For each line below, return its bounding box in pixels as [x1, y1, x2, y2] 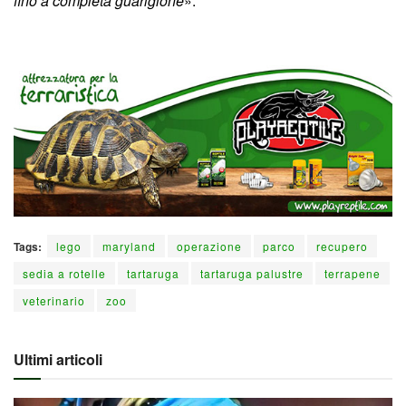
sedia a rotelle [23, 265, 106, 281]
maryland [102, 237, 156, 254]
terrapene [324, 265, 381, 281]
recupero [316, 237, 368, 254]
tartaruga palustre [200, 265, 304, 281]
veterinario [23, 292, 85, 308]
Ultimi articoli [14, 348, 102, 370]
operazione [177, 237, 242, 254]
